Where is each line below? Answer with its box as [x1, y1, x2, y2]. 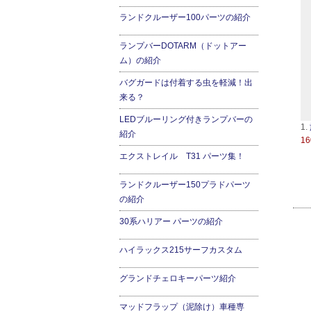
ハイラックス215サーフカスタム [119, 245, 242, 255]
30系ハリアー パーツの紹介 [119, 217, 223, 226]
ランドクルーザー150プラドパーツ [119, 180, 251, 190]
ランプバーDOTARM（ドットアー [119, 41, 246, 51]
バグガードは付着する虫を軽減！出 [119, 78, 253, 87]
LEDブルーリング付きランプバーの [119, 115, 253, 124]
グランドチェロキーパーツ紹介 [119, 274, 236, 283]
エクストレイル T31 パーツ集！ [119, 151, 244, 161]
